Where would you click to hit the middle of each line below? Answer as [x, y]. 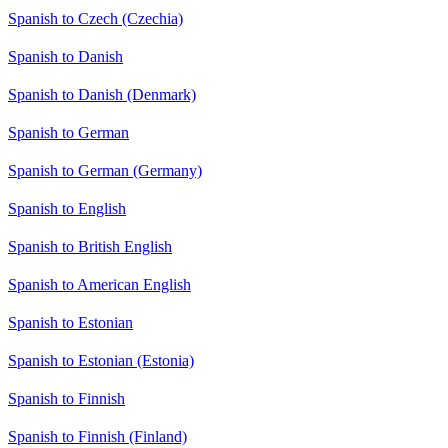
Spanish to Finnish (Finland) [97, 436]
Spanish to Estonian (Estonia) [101, 360]
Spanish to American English [99, 284]
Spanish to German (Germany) [105, 170]
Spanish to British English [90, 246]
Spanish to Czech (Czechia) [95, 18]
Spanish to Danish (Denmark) [102, 94]
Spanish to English [67, 208]
